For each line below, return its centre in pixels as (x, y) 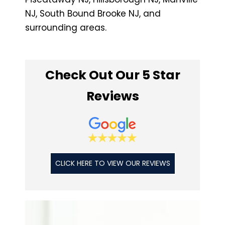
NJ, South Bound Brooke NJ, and (93, 13)
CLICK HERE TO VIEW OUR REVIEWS (113, 163)
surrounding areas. (66, 27)
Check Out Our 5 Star (113, 75)
